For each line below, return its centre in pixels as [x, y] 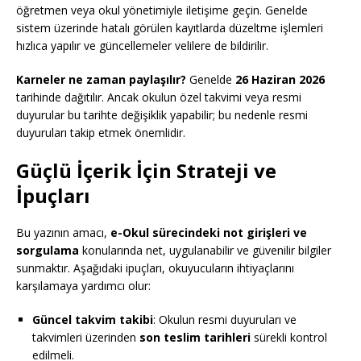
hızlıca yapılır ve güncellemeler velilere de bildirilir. [142, 46]
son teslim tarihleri [195, 338]
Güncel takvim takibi [93, 320]
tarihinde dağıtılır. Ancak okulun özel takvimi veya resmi [159, 98]
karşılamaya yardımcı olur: [83, 286]
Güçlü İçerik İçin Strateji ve [146, 171]
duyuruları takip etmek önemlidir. [101, 133]
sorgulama [48, 251]
